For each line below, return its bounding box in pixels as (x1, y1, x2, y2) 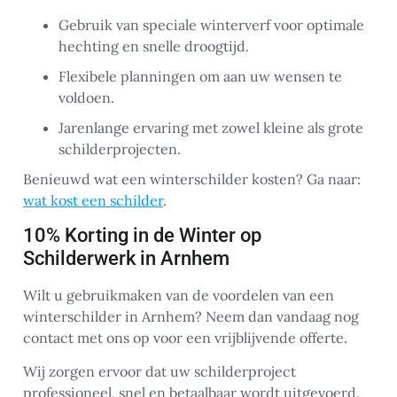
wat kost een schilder (23, 191, 163, 210)
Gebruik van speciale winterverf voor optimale (58, 16, 364, 35)
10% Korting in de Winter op (23, 223, 261, 246)
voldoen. (58, 89, 114, 107)
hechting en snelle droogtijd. (58, 37, 249, 56)
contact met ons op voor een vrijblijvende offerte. (23, 328, 347, 346)
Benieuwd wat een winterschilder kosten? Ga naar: (23, 170, 361, 189)
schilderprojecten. (58, 140, 181, 159)
